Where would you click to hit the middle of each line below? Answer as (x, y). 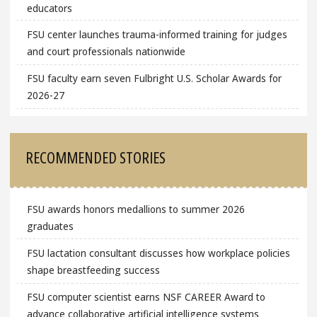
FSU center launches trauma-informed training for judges (157, 35)
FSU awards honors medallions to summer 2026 (136, 209)
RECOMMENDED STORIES (96, 157)
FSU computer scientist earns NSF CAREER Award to (146, 296)
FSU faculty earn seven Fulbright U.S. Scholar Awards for (154, 78)
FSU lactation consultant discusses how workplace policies (158, 253)
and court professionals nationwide (106, 52)
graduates (50, 226)
